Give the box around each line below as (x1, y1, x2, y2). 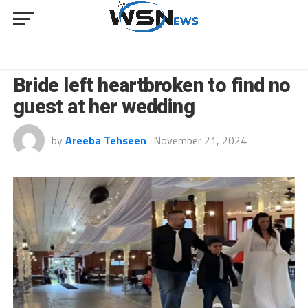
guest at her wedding (12, 95, 195, 118)
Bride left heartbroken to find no (12, 74, 291, 97)
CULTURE (26, 52, 68, 67)
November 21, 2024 (153, 132, 247, 148)
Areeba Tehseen (65, 132, 146, 148)
